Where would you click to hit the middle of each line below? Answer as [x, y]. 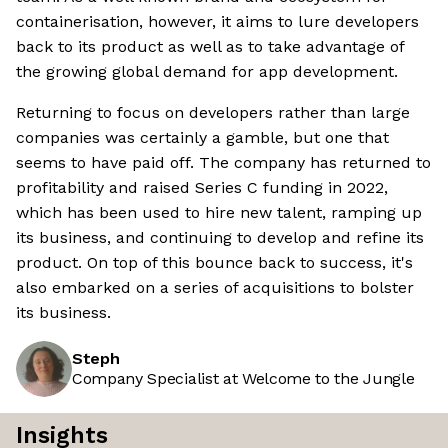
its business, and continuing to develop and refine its [220, 238]
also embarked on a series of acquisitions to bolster [215, 288]
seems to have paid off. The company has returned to [223, 163]
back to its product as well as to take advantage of [210, 47]
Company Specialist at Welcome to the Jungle [243, 379]
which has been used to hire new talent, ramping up [219, 213]
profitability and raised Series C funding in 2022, [202, 188]
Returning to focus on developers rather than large [213, 113]
